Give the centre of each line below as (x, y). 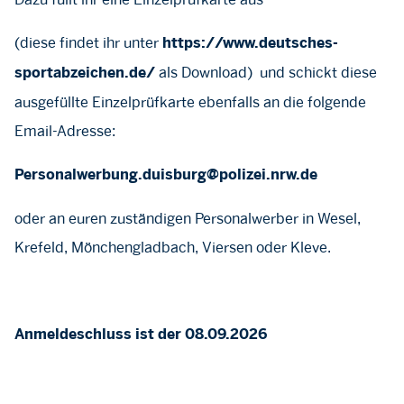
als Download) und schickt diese (266, 73)
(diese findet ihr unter (88, 43)
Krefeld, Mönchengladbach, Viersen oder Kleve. (173, 248)
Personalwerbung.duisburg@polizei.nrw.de (166, 175)
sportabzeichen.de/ (85, 73)
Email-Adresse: (65, 131)
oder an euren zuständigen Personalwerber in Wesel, (188, 219)
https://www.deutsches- (250, 44)
